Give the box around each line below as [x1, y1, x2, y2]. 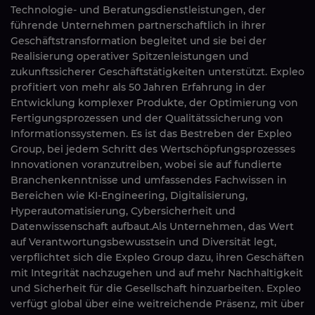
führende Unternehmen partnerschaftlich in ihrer [11, 19, 266, 32]
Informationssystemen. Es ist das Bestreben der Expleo [11, 127, 292, 140]
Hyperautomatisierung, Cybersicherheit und [11, 205, 236, 217]
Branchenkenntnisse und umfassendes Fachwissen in [11, 174, 287, 186]
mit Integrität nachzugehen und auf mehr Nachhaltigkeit [11, 266, 303, 279]
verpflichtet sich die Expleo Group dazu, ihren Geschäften [11, 251, 304, 264]
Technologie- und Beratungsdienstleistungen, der [11, 4, 266, 16]
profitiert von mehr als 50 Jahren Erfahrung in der [11, 81, 266, 94]
